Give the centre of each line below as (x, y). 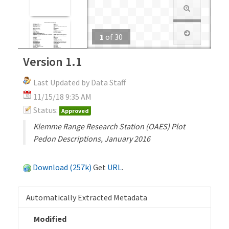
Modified (50, 219)
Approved (75, 110)
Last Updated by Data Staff (79, 82)
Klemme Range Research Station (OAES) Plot (109, 126)
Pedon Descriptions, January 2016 (92, 138)
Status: (45, 110)
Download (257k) (62, 167)
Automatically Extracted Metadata (87, 197)
